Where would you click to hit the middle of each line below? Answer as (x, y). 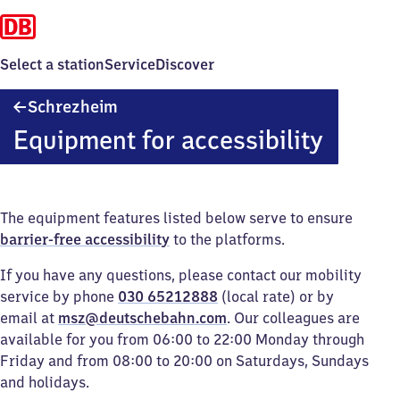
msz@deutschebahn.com (142, 318)
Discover (185, 64)
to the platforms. (227, 239)
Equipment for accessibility (168, 140)
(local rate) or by (276, 296)
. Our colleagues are (293, 318)
